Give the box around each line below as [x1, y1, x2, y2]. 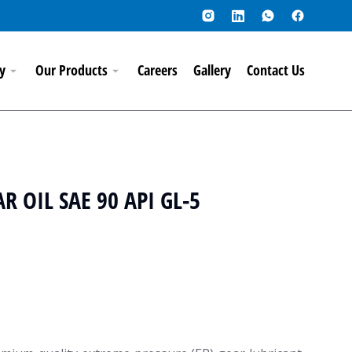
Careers [137, 60, 178, 80]
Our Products [35, 60, 108, 80]
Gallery [193, 60, 231, 80]
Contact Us [247, 60, 305, 80]
